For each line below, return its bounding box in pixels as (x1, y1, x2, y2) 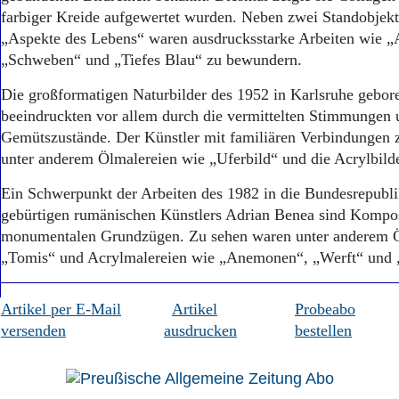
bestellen (295, 322, 352, 339)
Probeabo (295, 300, 355, 318)
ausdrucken (164, 322, 237, 339)
